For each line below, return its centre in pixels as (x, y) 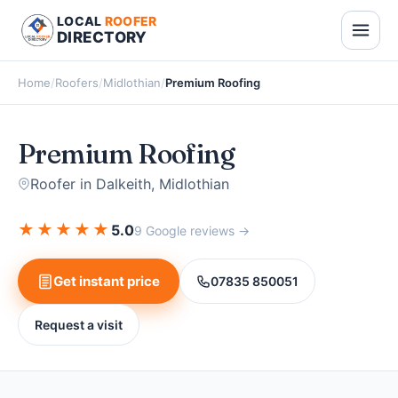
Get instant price (107, 281)
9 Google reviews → (192, 230)
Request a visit (79, 325)
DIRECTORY (102, 37)
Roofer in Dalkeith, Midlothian (130, 184)
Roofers (77, 83)
